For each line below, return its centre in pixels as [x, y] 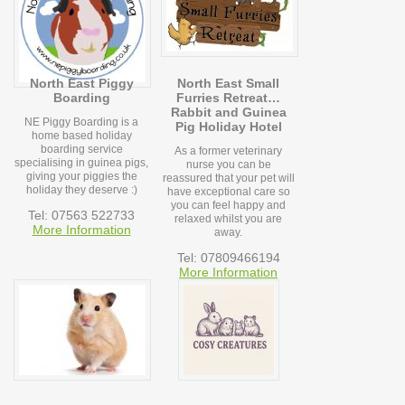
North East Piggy [81, 84]
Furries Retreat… [229, 98]
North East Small [229, 84]
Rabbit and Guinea [228, 113]
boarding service [81, 150]
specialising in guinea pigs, [81, 163]
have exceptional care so [228, 192]
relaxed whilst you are [229, 219]
